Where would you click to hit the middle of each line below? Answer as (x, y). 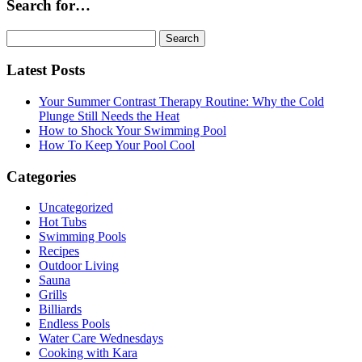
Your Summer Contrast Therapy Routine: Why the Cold (181, 102)
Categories (41, 176)
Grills (53, 295)
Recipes (59, 251)
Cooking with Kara (88, 353)
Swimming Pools (82, 237)
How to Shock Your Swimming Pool (133, 131)
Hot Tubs (63, 222)
